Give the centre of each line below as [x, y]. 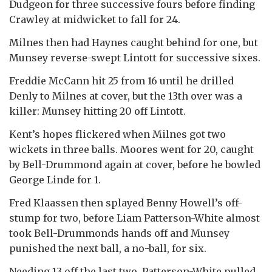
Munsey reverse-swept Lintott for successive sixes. [135, 57]
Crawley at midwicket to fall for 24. [95, 19]
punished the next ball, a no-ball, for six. [108, 248]
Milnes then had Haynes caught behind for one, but [134, 42]
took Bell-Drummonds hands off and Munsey [119, 233]
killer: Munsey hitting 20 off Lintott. [97, 111]
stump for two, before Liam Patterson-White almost [134, 218]
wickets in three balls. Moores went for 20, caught [131, 149]
